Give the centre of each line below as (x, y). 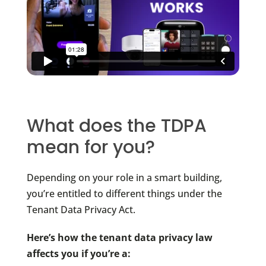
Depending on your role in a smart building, (124, 177)
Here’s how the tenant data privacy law (119, 237)
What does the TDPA (116, 126)
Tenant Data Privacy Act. (81, 209)
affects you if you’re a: (78, 253)
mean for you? (91, 147)
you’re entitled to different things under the (124, 193)
